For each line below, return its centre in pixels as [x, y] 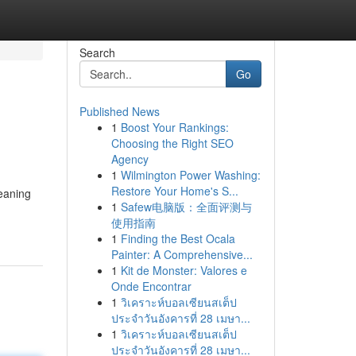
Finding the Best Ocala [178, 238]
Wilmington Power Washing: [190, 175]
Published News [119, 111]
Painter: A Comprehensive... [182, 254]
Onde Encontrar [151, 286]
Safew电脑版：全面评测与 [186, 207]
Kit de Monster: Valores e [184, 270]
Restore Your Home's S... [174, 191]
